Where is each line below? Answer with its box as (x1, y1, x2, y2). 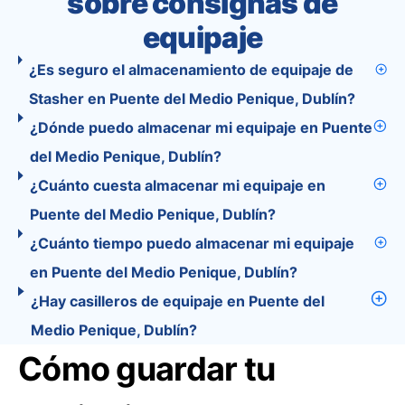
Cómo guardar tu (18, 349, 276, 389)
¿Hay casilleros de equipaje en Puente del (31, 292, 325, 310)
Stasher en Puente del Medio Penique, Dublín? (28, 89, 355, 108)
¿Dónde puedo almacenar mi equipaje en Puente (30, 118, 373, 137)
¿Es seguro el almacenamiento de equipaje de (28, 61, 353, 79)
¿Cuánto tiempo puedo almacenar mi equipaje (29, 234, 354, 252)
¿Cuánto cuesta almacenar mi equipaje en (30, 176, 326, 194)
